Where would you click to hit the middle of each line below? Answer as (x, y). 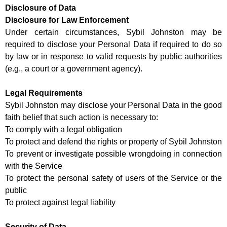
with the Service (34, 166)
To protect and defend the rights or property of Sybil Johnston (113, 142)
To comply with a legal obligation (64, 130)
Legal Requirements (44, 93)
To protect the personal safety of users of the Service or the (113, 178)
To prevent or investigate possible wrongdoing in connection (113, 154)
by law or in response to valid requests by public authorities (113, 57)
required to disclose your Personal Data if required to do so (113, 45)
